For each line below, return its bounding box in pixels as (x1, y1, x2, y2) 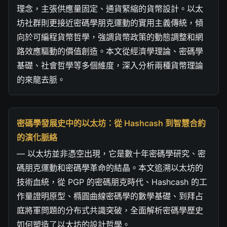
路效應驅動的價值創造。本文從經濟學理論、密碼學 (17, 46, 203, 56)
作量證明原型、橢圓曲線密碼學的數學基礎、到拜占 (17, 191, 203, 201)
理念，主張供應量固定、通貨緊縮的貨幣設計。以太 (17, 3, 203, 14)
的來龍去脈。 (17, 74, 65, 85)
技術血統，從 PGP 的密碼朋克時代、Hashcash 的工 (17, 176, 207, 187)
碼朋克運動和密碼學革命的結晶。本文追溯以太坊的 (17, 162, 203, 173)
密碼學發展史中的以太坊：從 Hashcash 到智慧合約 (17, 118, 206, 128)
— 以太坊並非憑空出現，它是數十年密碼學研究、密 (17, 148, 206, 159)
